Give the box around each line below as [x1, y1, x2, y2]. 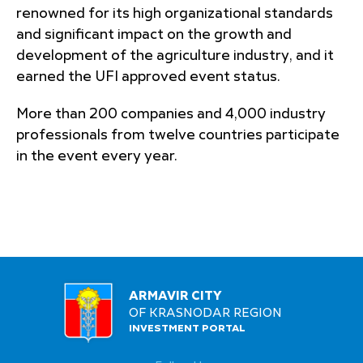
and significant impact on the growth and [16, 28, 292, 42]
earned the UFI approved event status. [16, 70, 280, 84]
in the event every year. [16, 149, 177, 164]
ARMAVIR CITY [129, 290, 222, 303]
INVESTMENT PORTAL [129, 324, 246, 335]
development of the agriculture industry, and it [16, 49, 334, 63]
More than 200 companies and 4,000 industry [16, 107, 326, 122]
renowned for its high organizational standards [16, 6, 333, 21]
